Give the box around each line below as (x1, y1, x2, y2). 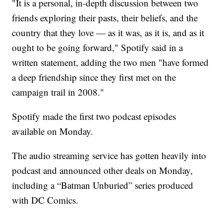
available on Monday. (12, 124, 94, 137)
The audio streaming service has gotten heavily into (12, 149, 207, 162)
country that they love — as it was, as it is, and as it (12, 26, 205, 39)
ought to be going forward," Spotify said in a (12, 41, 183, 54)
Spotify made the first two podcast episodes (12, 110, 176, 122)
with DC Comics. (12, 193, 79, 206)
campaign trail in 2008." (12, 85, 105, 98)
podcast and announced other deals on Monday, (12, 164, 193, 176)
